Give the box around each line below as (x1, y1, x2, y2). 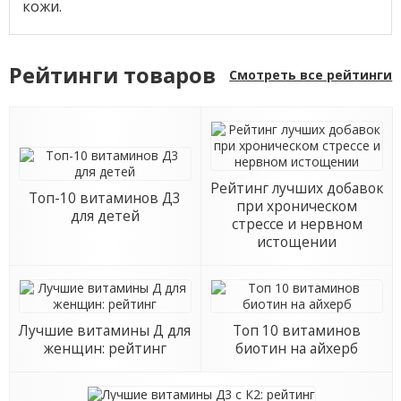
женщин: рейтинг (43, 339, 166, 359)
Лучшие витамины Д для (19, 321, 192, 341)
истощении (257, 233, 337, 252)
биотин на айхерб (235, 339, 359, 359)
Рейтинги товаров (8, 61, 216, 90)
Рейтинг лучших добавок (210, 179, 384, 199)
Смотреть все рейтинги (229, 66, 393, 84)
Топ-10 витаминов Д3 (29, 189, 182, 209)
